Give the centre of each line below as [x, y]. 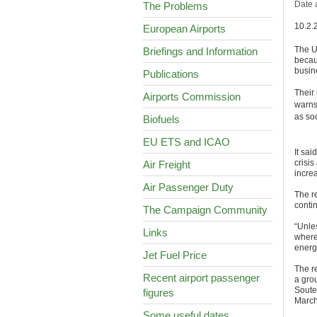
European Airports [184, 29]
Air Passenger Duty [188, 187]
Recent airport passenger [201, 278]
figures [158, 293]
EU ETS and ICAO [186, 142]
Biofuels [161, 119]
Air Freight [167, 165]
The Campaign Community [205, 210]
